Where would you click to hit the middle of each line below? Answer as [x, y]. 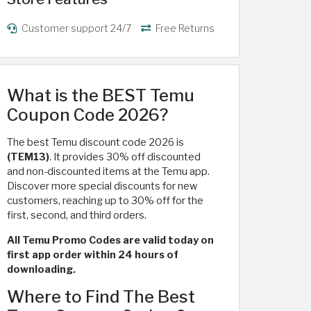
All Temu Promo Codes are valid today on [110, 240]
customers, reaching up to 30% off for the [105, 201]
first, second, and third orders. [77, 215]
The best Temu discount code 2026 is [95, 142]
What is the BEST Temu [101, 95]
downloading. [41, 269]
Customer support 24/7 [76, 28]
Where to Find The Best [101, 297]
